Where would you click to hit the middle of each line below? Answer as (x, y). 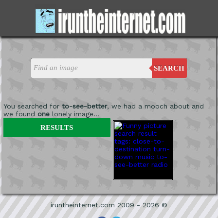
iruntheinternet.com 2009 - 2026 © (109, 205)
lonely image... (74, 114)
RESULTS (57, 127)
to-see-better (84, 106)
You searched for (32, 106)
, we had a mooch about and (155, 106)
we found (20, 114)
